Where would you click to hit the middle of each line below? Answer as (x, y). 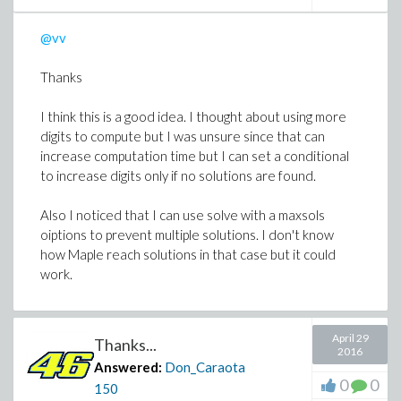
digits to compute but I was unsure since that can (183, 136)
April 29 (350, 338)
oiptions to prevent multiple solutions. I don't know (187, 235)
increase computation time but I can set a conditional (195, 156)
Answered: (128, 367)
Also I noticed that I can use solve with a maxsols (183, 215)
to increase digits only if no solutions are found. (178, 175)
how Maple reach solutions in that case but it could (188, 254)
